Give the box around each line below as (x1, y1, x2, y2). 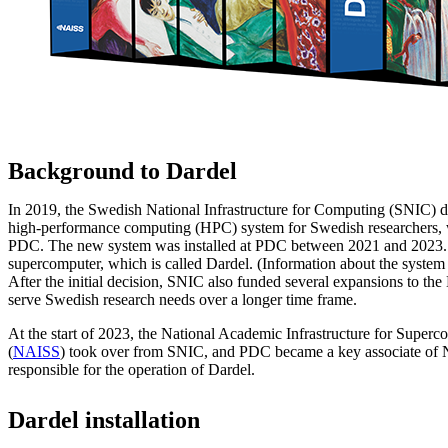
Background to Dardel (8, 158, 237, 185)
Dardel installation (8, 407, 200, 434)
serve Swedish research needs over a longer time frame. (8, 291, 357, 309)
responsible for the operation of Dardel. (8, 361, 255, 379)
